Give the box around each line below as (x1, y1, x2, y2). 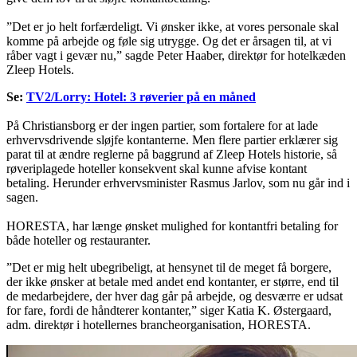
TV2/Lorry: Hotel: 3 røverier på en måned (26, 90, 256, 104)
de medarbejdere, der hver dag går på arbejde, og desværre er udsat (6, 289, 343, 304)
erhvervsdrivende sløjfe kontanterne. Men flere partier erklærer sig (6, 133, 338, 147)
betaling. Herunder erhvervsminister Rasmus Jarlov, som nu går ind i (6, 176, 350, 190)
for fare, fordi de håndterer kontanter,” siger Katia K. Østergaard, (6, 304, 331, 318)
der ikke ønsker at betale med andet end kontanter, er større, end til (6, 275, 339, 289)
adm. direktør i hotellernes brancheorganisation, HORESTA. (6, 318, 311, 332)
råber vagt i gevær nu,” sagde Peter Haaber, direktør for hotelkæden (6, 49, 346, 63)
